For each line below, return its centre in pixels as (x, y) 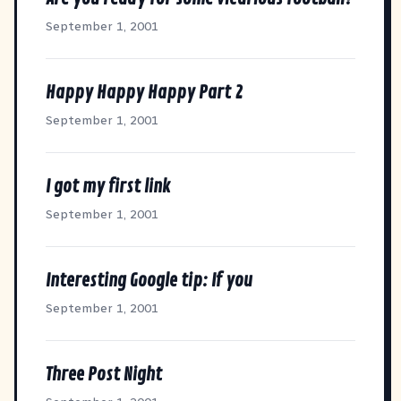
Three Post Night (104, 374)
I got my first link (108, 186)
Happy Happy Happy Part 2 (144, 92)
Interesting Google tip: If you (149, 280)
